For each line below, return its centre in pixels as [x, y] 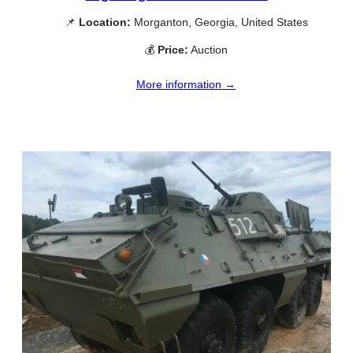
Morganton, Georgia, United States [219, 22]
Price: [173, 49]
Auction [208, 49]
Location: [104, 22]
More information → [186, 84]
